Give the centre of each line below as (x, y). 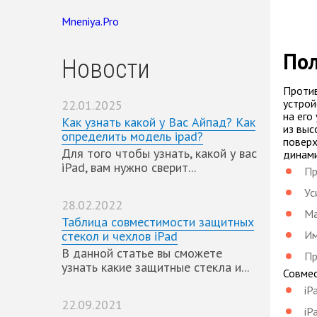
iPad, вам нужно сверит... (129, 167)
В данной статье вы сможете (142, 253)
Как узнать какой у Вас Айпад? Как (158, 122)
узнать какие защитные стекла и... (155, 267)
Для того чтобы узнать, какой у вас (159, 153)
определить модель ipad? (132, 136)
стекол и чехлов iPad (120, 236)
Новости (106, 69)
